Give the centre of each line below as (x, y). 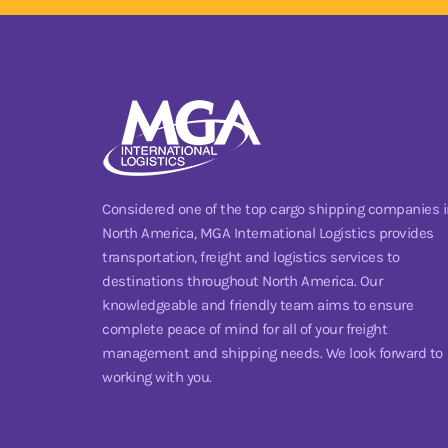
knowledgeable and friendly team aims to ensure (257, 305)
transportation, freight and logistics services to (251, 257)
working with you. (157, 377)
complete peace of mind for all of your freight (244, 329)
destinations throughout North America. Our (242, 281)
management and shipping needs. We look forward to (272, 353)
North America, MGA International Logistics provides (268, 233)
